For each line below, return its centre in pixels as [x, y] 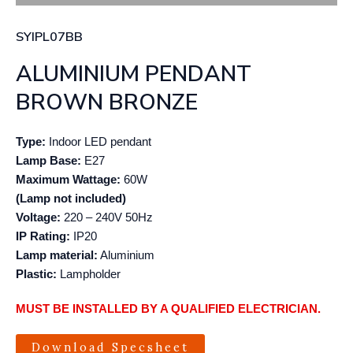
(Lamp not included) [71, 199]
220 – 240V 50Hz [107, 217]
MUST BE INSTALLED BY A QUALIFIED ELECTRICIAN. [168, 309]
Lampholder [90, 274]
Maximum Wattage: [68, 180]
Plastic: [38, 274]
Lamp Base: [48, 161]
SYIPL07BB [49, 37]
